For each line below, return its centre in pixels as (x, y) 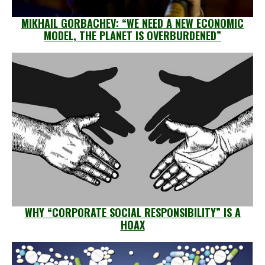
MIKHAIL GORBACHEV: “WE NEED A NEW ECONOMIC (132, 23)
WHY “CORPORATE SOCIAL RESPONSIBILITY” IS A (132, 212)
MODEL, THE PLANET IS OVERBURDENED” (132, 35)
